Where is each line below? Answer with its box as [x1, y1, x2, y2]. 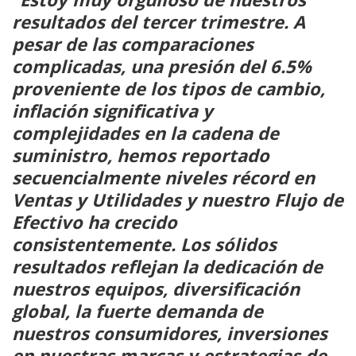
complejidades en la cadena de [12, 120, 279, 145]
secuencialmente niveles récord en [12, 164, 315, 189]
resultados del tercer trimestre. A [12, 9, 305, 33]
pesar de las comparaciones [12, 31, 253, 56]
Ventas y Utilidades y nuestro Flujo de [12, 187, 343, 211]
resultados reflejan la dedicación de [12, 253, 323, 278]
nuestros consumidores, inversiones [12, 320, 327, 345]
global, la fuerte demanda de [12, 298, 263, 323]
